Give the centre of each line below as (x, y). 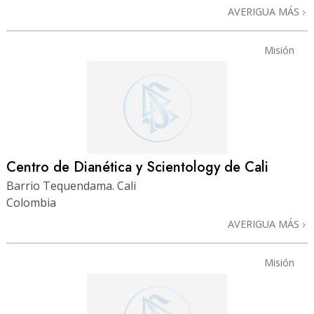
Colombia (31, 203)
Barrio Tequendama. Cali (71, 186)
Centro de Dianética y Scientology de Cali (137, 167)
